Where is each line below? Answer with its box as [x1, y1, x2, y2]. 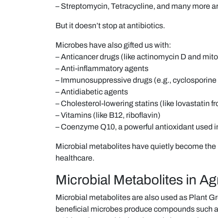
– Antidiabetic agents [55, 87, 128, 96]
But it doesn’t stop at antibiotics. [55, 21, 165, 30]
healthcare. [55, 153, 94, 162]
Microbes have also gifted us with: [55, 40, 171, 49]
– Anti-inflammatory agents [55, 64, 148, 73]
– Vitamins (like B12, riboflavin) [55, 110, 161, 119]
